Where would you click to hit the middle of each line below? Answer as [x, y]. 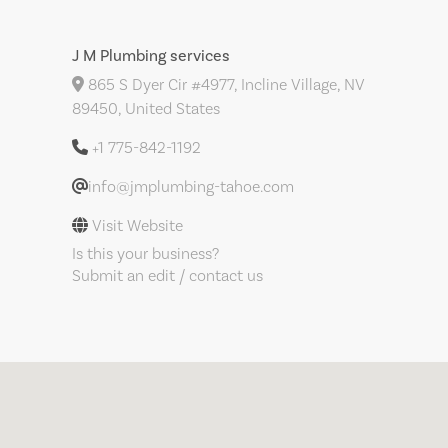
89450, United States [146, 108]
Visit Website [137, 225]
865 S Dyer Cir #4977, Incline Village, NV [224, 84]
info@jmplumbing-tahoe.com [191, 186]
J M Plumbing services [151, 55]
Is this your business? [145, 253]
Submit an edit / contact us [167, 275]
